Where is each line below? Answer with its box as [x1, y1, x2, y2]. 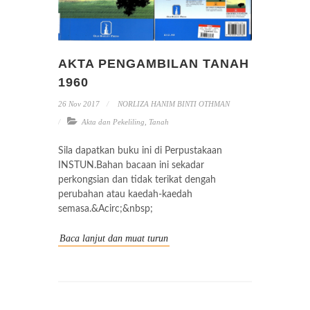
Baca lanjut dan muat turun [60, 233, 168, 244]
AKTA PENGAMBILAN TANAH [58, 57, 249, 71]
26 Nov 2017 [58, 100, 100, 108]
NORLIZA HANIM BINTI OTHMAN [116, 100, 230, 108]
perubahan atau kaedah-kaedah [58, 190, 192, 199]
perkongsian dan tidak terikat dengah [58, 175, 216, 185]
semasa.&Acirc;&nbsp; [58, 204, 153, 214]
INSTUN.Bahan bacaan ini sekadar [58, 161, 204, 170]
